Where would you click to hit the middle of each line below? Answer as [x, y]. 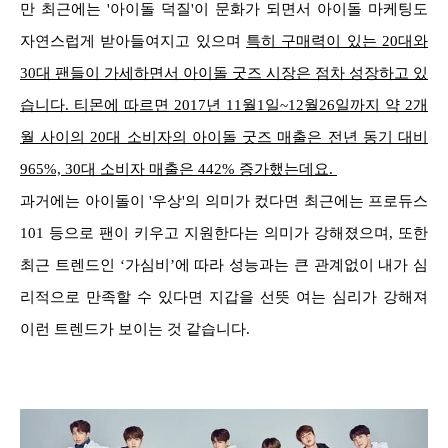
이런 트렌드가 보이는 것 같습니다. [137, 329]
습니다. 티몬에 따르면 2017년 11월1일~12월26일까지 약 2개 [224, 105]
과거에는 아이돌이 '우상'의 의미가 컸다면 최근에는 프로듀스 [224, 201]
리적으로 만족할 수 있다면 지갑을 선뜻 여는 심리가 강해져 [224, 297]
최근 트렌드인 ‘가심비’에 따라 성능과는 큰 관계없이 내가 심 [224, 265]
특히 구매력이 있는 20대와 [337, 41]
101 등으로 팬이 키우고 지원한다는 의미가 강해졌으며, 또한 [224, 233]
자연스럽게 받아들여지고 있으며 [133, 41]
